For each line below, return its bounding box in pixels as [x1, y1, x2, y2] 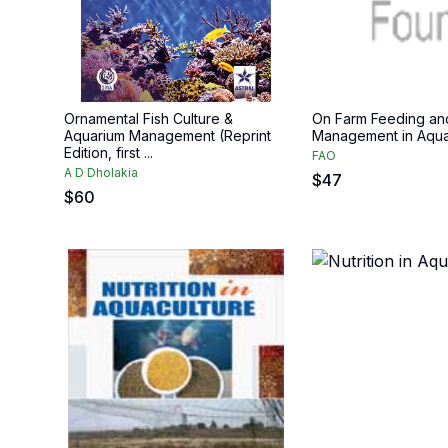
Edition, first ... [64, 144, 153, 161]
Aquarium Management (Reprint [64, 127, 271, 144]
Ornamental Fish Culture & [64, 110, 233, 127]
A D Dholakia [64, 165, 138, 180]
